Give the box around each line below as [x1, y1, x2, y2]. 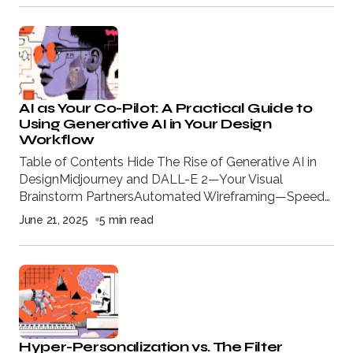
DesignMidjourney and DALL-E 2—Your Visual [19, 171, 283, 187]
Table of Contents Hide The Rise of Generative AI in [19, 154, 317, 169]
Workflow [19, 130, 95, 148]
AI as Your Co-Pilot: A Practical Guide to [19, 98, 313, 117]
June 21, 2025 [19, 213, 88, 226]
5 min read [99, 213, 154, 226]
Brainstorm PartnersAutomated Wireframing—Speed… [19, 188, 330, 204]
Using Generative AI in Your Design [19, 114, 272, 132]
